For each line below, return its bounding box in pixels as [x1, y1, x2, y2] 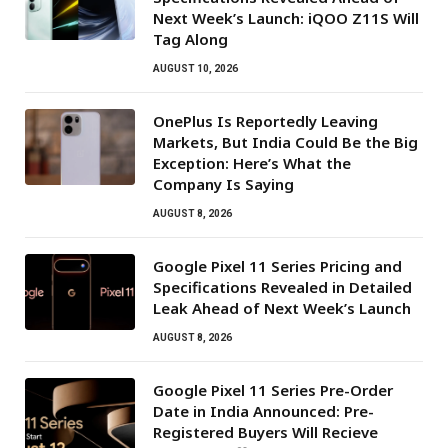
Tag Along [153, 28, 228, 49]
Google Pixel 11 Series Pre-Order [153, 379, 393, 400]
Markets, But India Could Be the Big [153, 131, 418, 152]
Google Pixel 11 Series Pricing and [153, 255, 402, 276]
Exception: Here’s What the [153, 152, 351, 173]
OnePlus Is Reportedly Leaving [153, 110, 378, 131]
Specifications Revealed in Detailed [153, 276, 412, 297]
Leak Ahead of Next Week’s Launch [153, 297, 411, 318]
